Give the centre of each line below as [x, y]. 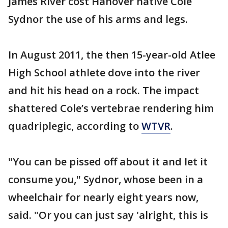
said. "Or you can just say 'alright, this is [108, 215]
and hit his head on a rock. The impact [104, 90]
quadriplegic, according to [75, 126]
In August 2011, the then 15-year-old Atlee [112, 55]
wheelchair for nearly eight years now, [103, 197]
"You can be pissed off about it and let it [108, 162]
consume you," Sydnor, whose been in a [106, 179]
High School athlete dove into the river [104, 73]
